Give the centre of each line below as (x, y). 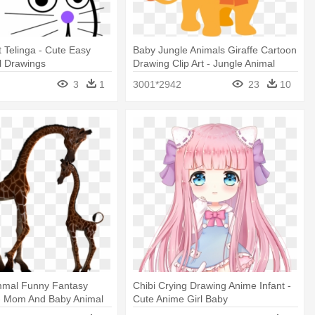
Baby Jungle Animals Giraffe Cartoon (215, 50)
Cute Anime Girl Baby (181, 298)
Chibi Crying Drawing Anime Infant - (212, 285)
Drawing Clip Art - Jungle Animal (204, 64)
